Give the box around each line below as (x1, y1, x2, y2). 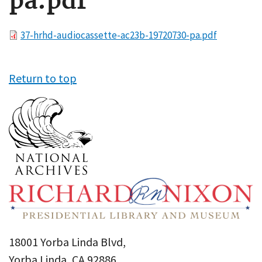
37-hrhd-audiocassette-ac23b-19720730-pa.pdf (20, 29, 217, 42)
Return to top (9, 71, 77, 85)
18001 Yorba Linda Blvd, (9, 235, 126, 250)
